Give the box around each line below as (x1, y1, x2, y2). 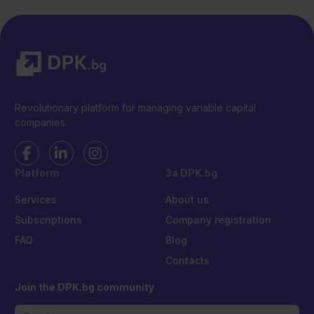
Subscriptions (14, 214, 82, 226)
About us (165, 193, 209, 206)
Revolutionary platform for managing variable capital (14, 102, 256, 114)
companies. (14, 116, 67, 129)
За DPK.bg (165, 167, 217, 179)
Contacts (165, 254, 210, 267)
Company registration (165, 214, 271, 226)
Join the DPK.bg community (14, 281, 154, 294)
